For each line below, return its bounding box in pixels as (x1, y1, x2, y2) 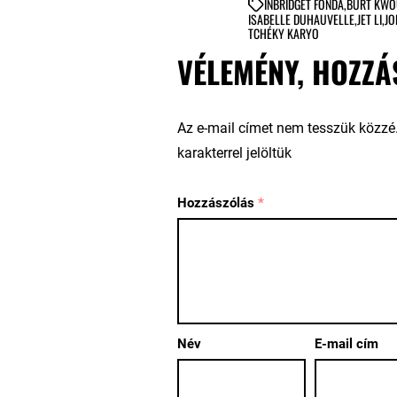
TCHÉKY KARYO (247, 23, 319, 43)
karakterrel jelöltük (176, 144, 292, 161)
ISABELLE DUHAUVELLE (247, 9, 354, 28)
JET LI (356, 9, 382, 28)
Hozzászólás (176, 194, 258, 211)
